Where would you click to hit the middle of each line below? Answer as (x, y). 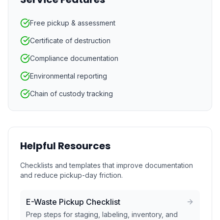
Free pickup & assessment (73, 23)
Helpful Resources (65, 146)
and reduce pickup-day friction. (71, 175)
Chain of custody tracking (71, 94)
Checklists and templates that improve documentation (107, 165)
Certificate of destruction (70, 41)
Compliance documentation (74, 58)
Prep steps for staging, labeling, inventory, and (102, 214)
